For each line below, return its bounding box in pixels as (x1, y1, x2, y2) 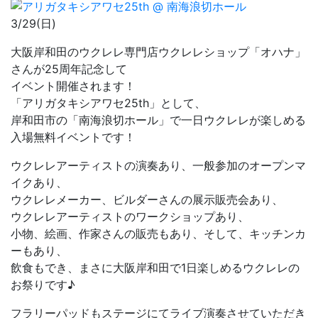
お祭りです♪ (11, 278, 75, 292)
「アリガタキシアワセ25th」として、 (11, 96, 206, 111)
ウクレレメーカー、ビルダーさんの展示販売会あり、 (11, 192, 283, 207)
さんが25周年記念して (11, 62, 127, 77)
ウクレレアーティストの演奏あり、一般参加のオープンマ (11, 158, 306, 173)
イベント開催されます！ (11, 79, 136, 94)
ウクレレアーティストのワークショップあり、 (11, 209, 249, 224)
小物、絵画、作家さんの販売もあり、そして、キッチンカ (11, 226, 306, 241)
